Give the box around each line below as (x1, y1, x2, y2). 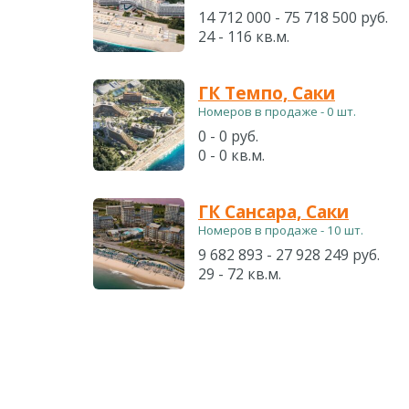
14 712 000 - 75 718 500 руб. (198, 7, 388, 27)
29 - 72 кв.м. (198, 264, 281, 284)
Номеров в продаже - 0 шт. (198, 103, 356, 120)
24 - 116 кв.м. (198, 26, 289, 47)
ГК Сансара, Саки (198, 199, 349, 224)
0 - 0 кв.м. (198, 145, 265, 165)
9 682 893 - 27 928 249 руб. (198, 245, 380, 265)
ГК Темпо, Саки (198, 80, 335, 105)
